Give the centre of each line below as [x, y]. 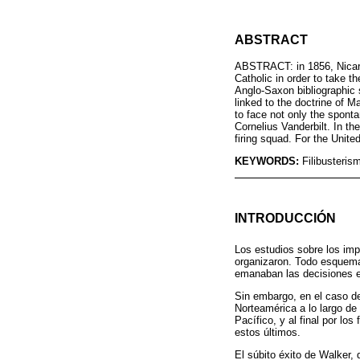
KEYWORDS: [268, 161]
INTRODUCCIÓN [285, 217]
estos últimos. [268, 333]
